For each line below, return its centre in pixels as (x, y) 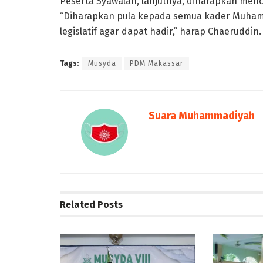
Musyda (102, 64)
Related (77, 204)
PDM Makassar (156, 64)
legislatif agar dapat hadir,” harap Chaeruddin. (161, 32)
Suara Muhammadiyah (202, 115)
